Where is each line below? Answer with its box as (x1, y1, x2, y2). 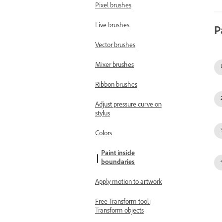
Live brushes (95, 21, 129, 31)
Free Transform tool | (95, 198, 152, 208)
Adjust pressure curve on (95, 101, 162, 111)
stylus (95, 110, 110, 119)
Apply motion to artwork (95, 178, 162, 188)
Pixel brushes (95, 1, 131, 11)
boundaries (101, 158, 135, 168)
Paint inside (101, 149, 135, 159)
